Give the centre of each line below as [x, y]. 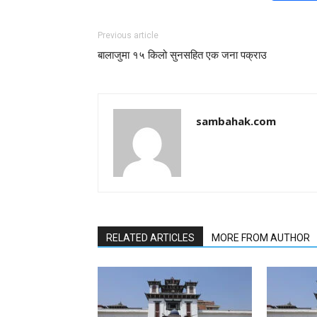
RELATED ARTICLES [150, 238]
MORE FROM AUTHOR [261, 238]
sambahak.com [236, 121]
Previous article [128, 35]
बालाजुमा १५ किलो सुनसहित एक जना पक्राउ [182, 55]
